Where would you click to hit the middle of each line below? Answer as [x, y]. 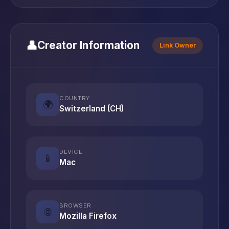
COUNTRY [75, 98]
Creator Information [88, 45]
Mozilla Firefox [88, 216]
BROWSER [75, 205]
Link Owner [178, 45]
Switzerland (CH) [91, 109]
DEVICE [71, 152]
